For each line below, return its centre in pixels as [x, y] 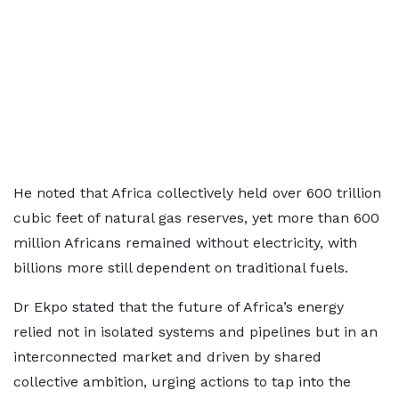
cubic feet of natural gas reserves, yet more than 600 [196, 218]
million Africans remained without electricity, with [185, 243]
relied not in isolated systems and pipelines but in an [195, 332]
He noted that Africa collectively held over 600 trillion [197, 193]
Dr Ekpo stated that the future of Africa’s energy [179, 307]
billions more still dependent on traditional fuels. [181, 268]
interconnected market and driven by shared [167, 357]
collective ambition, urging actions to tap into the [182, 382]
